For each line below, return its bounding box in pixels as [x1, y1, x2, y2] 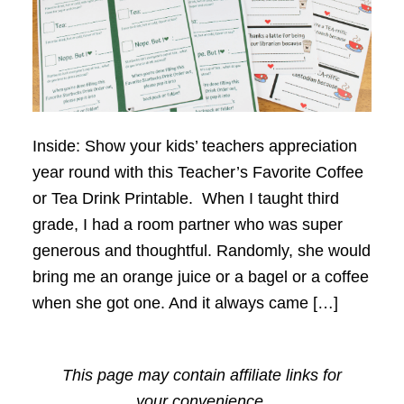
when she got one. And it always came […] [32, 293, 338, 312]
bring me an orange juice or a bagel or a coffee [32, 267, 369, 286]
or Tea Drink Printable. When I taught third [32, 188, 339, 207]
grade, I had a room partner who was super [32, 215, 343, 234]
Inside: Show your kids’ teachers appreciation [32, 136, 357, 155]
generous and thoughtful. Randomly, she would [32, 241, 371, 260]
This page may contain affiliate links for [61, 365, 342, 384]
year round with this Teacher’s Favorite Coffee [32, 162, 363, 181]
